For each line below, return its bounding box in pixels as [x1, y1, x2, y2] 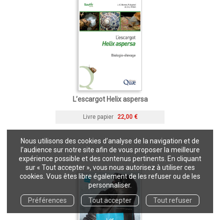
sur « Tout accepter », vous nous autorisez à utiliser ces [25, 164, 195, 172]
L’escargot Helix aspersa [72, 95, 148, 103]
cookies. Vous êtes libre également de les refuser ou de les [20, 172, 200, 181]
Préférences [28, 196, 67, 204]
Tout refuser [153, 196, 192, 204]
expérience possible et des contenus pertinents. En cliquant [19, 155, 201, 163]
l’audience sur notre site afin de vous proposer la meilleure [20, 146, 200, 154]
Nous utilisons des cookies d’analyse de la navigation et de [21, 137, 199, 145]
